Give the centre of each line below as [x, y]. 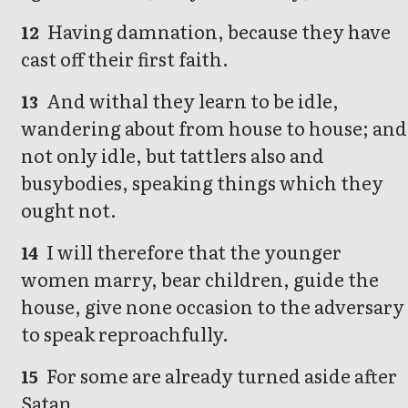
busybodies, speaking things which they [202, 183]
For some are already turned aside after [220, 376]
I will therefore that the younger [193, 252]
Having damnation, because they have [218, 31]
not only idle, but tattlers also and [173, 155]
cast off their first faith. [125, 59]
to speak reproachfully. [125, 334]
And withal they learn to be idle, [191, 101]
